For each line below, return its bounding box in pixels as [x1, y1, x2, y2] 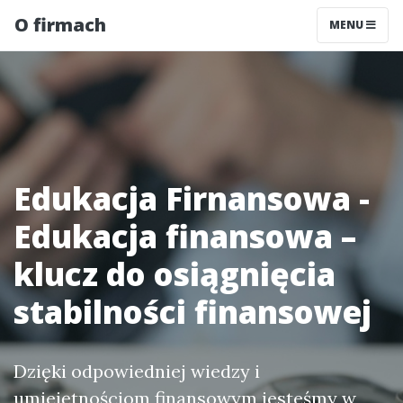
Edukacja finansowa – [13, 215, 356, 257]
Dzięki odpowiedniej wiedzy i [13, 360, 260, 382]
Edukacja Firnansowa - [13, 177, 370, 219]
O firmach [14, 13, 106, 37]
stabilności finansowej [13, 291, 372, 333]
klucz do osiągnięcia [13, 253, 336, 295]
